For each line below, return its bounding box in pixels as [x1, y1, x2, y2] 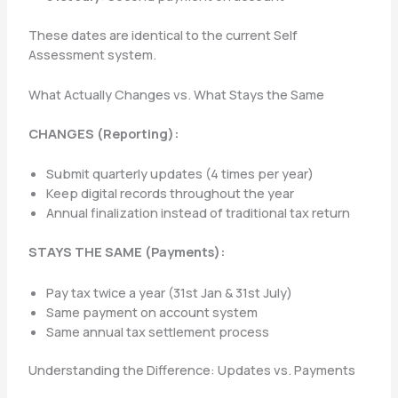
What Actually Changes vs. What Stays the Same [28, 85, 324, 104]
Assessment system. [28, 44, 156, 63]
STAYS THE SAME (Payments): [28, 243, 225, 261]
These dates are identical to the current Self [28, 25, 298, 44]
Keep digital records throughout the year [45, 184, 294, 203]
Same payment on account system [45, 302, 258, 321]
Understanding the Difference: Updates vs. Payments [28, 361, 355, 379]
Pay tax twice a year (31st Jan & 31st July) [45, 283, 292, 301]
